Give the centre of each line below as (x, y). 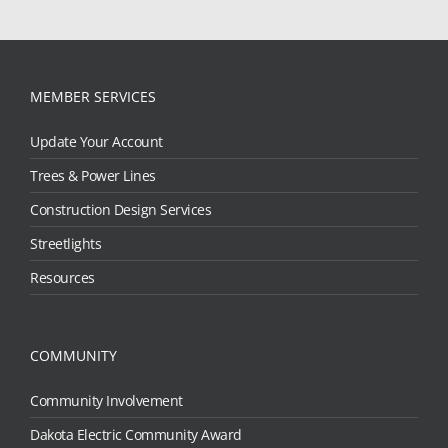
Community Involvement (106, 401)
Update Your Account (96, 142)
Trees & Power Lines (93, 176)
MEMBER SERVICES (93, 97)
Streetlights (65, 244)
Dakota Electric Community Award (136, 435)
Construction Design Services (120, 210)
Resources (62, 278)
